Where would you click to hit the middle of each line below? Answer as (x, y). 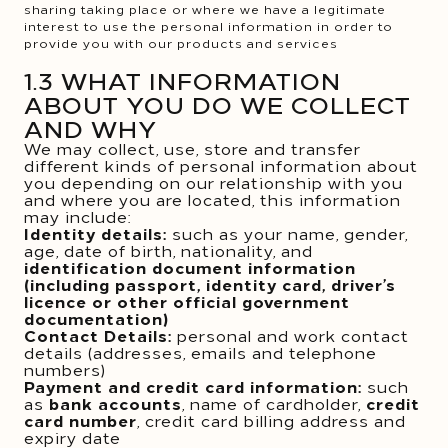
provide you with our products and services (181, 42)
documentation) (96, 318)
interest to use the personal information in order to (208, 25)
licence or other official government (187, 301)
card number (80, 420)
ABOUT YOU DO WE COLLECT (217, 103)
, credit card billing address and (271, 420)
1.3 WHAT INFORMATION (182, 79)
